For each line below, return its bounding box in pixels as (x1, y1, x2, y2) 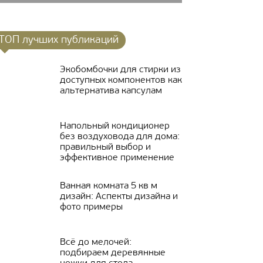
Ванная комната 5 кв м (60, 181, 157, 191)
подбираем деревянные (60, 248, 166, 258)
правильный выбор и (60, 143, 151, 152)
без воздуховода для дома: (60, 132, 180, 141)
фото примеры (60, 203, 123, 212)
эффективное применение (60, 153, 174, 163)
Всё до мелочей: (60, 238, 131, 247)
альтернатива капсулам (60, 86, 162, 96)
